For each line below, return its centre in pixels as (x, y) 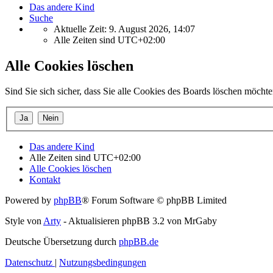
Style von (24, 221)
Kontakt (45, 179)
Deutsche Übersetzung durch (62, 242)
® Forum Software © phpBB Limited (154, 200)
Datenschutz (29, 262)
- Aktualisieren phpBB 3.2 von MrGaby (139, 221)
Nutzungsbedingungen (103, 262)
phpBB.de (139, 242)
